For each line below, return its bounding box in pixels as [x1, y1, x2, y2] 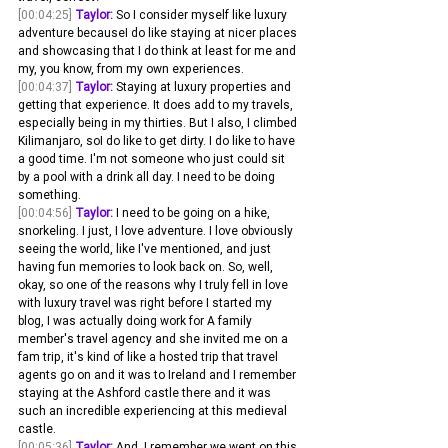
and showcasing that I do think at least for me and [18, 43, 299, 59]
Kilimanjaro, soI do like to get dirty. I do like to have [18, 133, 298, 149]
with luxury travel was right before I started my [18, 295, 275, 311]
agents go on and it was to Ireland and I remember [18, 367, 299, 383]
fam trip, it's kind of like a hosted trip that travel [18, 349, 281, 365]
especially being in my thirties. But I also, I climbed [18, 115, 300, 131]
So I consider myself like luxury [113, 7, 290, 23]
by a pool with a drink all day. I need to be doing [18, 169, 278, 185]
